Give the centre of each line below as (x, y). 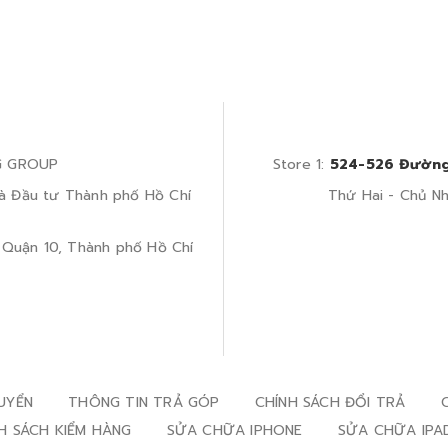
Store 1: (298, 164)
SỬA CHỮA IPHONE (234, 430)
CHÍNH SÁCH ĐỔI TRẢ (330, 402)
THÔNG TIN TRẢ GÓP (144, 402)
